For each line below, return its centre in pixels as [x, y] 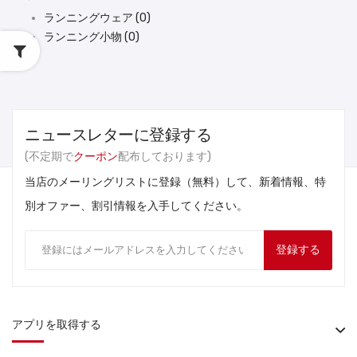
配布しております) [165, 156]
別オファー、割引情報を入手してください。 [136, 206]
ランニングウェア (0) [97, 18]
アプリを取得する [57, 324]
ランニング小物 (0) [92, 37]
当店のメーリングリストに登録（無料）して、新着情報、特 [175, 182]
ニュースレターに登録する [118, 134]
